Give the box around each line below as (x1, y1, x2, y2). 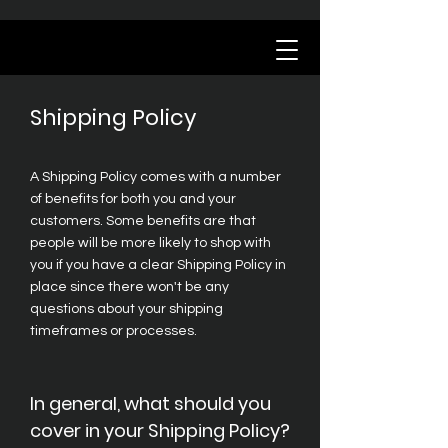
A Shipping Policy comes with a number (30, 170, 281, 184)
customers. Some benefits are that (30, 214, 256, 228)
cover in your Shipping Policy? (30, 418, 290, 443)
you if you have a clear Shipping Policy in (30, 258, 286, 272)
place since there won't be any (30, 280, 229, 294)
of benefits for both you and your (30, 192, 236, 206)
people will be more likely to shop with (30, 236, 271, 250)
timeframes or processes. (30, 324, 197, 338)
